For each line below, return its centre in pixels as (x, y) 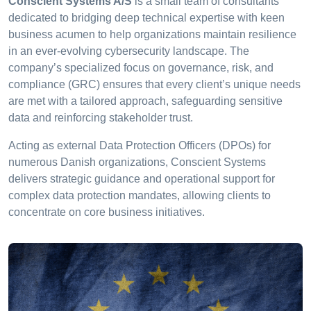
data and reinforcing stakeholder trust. (101, 117)
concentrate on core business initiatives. (107, 212)
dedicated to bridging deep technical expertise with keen (146, 17)
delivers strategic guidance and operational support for (142, 178)
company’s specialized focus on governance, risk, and (141, 67)
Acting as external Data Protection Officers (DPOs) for (140, 145)
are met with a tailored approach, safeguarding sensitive (145, 101)
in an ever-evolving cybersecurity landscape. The (129, 51)
